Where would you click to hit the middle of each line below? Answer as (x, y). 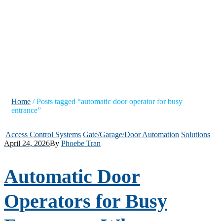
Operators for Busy (86, 201)
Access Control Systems (43, 134)
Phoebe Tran (81, 143)
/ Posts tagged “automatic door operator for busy (107, 101)
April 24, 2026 (27, 143)
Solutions (196, 134)
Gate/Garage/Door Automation (131, 134)
